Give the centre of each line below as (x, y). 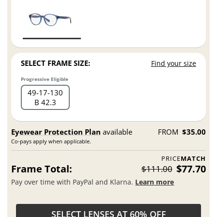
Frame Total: (42, 169)
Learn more (155, 182)
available (117, 132)
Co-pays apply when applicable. (51, 141)
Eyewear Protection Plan (56, 132)
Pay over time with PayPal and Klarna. (73, 182)
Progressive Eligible (45, 79)
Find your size (173, 63)
